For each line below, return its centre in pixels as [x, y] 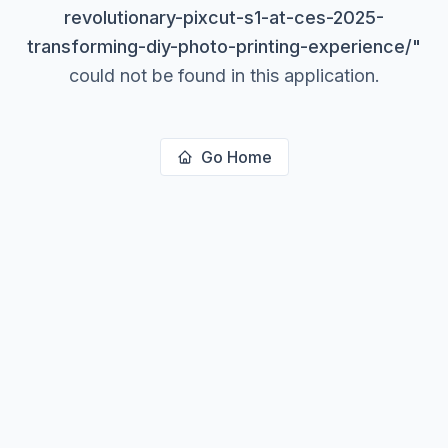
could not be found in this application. [224, 75]
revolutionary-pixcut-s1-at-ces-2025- [224, 17]
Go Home [236, 157]
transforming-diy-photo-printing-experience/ [219, 46]
